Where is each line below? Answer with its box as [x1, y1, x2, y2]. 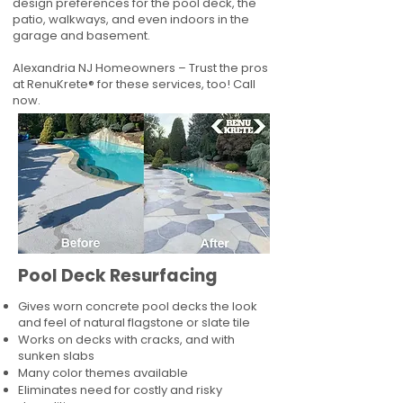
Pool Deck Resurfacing [18, 264, 221, 288]
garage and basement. [13, 27, 150, 44]
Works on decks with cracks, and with [18, 331, 235, 348]
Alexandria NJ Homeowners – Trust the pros [13, 59, 268, 76]
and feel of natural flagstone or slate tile [18, 314, 250, 331]
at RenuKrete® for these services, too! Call [13, 76, 255, 93]
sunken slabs [18, 347, 94, 364]
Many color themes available [18, 364, 188, 381]
